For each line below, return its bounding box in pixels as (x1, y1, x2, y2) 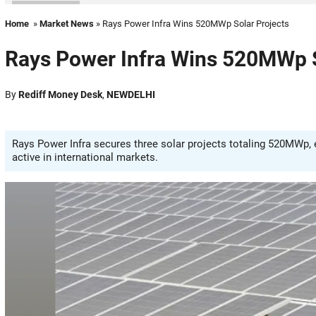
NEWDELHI (107, 89, 155, 100)
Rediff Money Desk (18, 89, 102, 100)
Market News (39, 18, 94, 29)
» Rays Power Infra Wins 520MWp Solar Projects (94, 18, 289, 29)
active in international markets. (12, 151, 158, 164)
